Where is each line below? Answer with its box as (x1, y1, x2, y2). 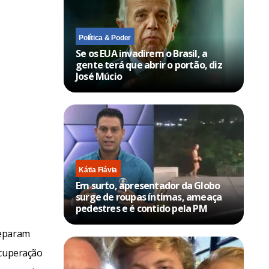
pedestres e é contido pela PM (76, 201, 207, 215)
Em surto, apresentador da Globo (76, 178, 220, 192)
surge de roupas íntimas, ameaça (76, 190, 222, 204)
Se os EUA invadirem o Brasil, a (76, 46, 208, 60)
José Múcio (76, 69, 122, 83)
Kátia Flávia (79, 165, 118, 174)
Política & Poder (79, 33, 131, 42)
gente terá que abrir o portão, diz (76, 58, 222, 71)
